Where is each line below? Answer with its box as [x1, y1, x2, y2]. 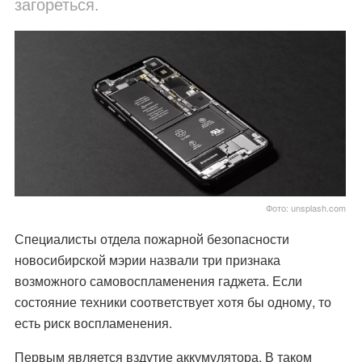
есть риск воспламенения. [14, 314, 175, 333]
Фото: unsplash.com [266, 201, 346, 215]
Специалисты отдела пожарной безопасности [14, 229, 289, 249]
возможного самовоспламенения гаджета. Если [14, 271, 302, 291]
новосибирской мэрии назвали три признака [14, 250, 280, 270]
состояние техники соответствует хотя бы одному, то [14, 293, 331, 312]
